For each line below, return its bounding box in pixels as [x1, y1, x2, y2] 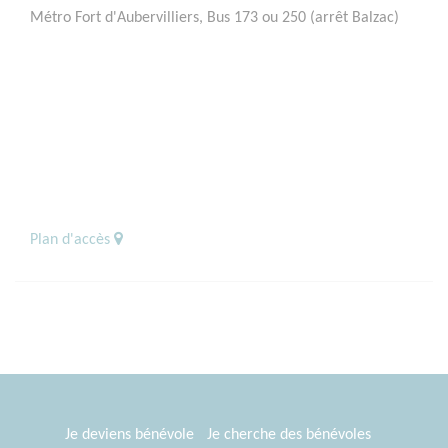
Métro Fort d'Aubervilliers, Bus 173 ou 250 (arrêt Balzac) [30, 9, 399, 26]
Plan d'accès [30, 231, 114, 248]
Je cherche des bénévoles [206, 426, 371, 443]
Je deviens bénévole [64, 426, 194, 443]
